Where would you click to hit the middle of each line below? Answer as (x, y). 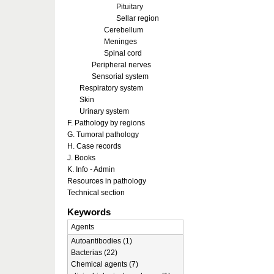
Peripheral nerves (121, 65)
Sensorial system (120, 76)
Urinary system (104, 111)
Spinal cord (123, 53)
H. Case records (94, 146)
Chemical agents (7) (105, 264)
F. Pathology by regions (106, 123)
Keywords (89, 212)
